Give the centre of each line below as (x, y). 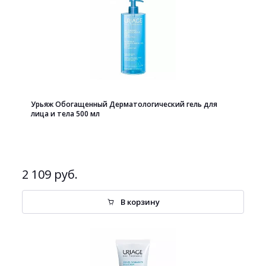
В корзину (140, 202)
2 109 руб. (50, 174)
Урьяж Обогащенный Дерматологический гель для (124, 104)
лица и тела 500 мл (65, 114)
